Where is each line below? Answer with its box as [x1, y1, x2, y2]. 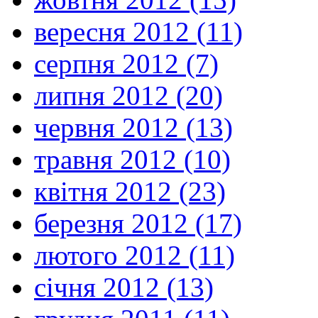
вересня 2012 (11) [34, 16, 243, 47]
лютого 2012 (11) [34, 239, 235, 270]
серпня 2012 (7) [34, 48, 219, 79]
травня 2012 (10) [34, 143, 231, 175]
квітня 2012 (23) [34, 175, 226, 207]
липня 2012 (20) [34, 79, 223, 111]
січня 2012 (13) [34, 271, 214, 302]
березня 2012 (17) [34, 207, 242, 238]
